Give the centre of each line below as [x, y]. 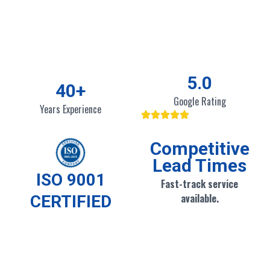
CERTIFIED [71, 201]
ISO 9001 [71, 180]
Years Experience [71, 109]
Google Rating [199, 102]
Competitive [199, 149]
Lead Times [199, 166]
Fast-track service [199, 184]
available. [199, 199]
